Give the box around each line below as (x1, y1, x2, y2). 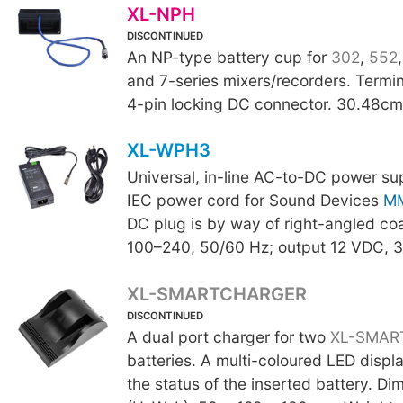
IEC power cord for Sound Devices (126, 191, 383, 210)
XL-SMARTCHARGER (126, 282, 307, 305)
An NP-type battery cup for (126, 48, 331, 67)
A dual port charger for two (126, 327, 330, 346)
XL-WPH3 (126, 139, 210, 162)
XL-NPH (126, 4, 195, 25)
